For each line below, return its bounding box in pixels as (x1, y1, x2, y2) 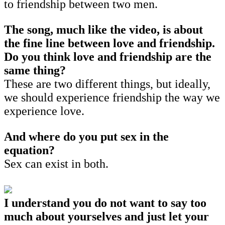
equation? (4, 143, 58, 157)
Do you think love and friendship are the (4, 50, 211, 63)
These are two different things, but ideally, (4, 77, 210, 90)
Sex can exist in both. (4, 157, 108, 170)
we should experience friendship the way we (4, 90, 220, 104)
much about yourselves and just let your (4, 209, 209, 223)
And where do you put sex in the (4, 130, 169, 143)
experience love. (4, 104, 87, 118)
